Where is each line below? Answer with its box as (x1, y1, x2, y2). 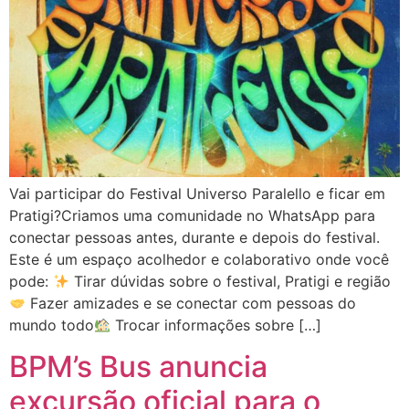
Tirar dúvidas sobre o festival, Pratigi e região (69, 272, 392, 291)
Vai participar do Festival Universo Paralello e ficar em (9, 184, 385, 204)
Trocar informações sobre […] (110, 316, 322, 335)
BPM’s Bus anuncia (9, 348, 267, 384)
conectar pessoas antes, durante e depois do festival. (9, 228, 380, 247)
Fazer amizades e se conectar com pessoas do (26, 294, 357, 313)
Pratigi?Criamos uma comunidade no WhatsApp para (9, 206, 375, 225)
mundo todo (9, 316, 94, 335)
